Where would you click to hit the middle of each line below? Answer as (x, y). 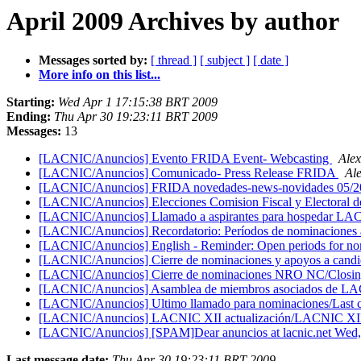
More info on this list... (100, 75)
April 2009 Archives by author (173, 21)
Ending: (29, 117)
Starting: (31, 102)
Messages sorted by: (93, 60)
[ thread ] (174, 60)
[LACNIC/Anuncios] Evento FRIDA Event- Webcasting (185, 159)
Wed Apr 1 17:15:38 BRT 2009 (138, 102)
